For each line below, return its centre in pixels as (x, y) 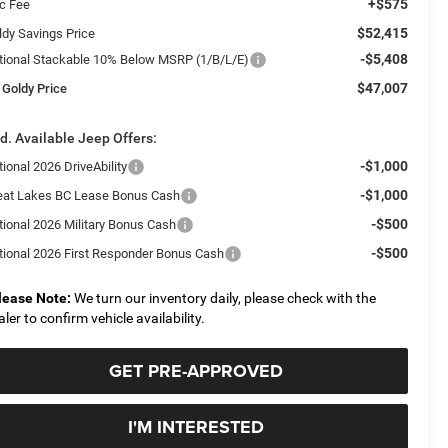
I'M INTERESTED (195, 426)
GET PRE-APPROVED (195, 370)
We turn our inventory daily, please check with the (224, 297)
